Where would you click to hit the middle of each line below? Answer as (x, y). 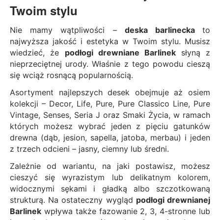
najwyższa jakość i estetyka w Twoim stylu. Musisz (110, 41)
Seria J (87, 115)
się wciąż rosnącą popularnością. (71, 75)
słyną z (196, 52)
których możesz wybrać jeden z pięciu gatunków (110, 126)
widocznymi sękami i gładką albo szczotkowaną (110, 188)
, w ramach (189, 115)
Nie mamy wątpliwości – (67, 30)
